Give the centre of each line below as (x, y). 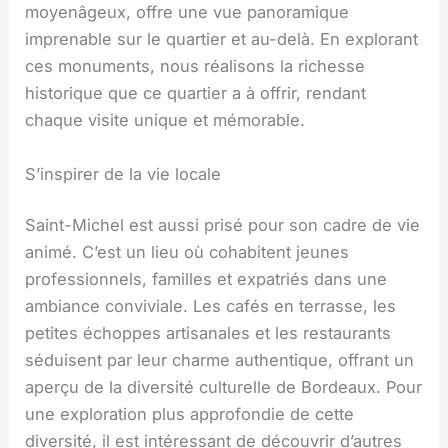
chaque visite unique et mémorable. (165, 120)
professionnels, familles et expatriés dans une (206, 279)
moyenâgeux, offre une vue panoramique (187, 12)
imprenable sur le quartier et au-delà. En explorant (222, 39)
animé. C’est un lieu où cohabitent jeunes (187, 252)
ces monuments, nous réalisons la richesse (195, 66)
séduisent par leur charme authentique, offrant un (220, 360)
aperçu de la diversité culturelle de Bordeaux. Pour (224, 387)
